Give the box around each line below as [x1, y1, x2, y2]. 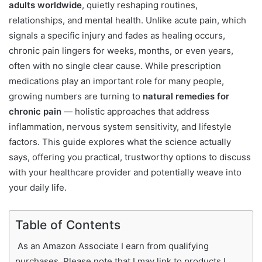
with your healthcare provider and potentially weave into [9, 167, 242, 178]
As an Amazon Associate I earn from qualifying [15, 240, 209, 252]
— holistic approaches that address [61, 106, 209, 118]
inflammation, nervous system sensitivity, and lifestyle [9, 121, 232, 133]
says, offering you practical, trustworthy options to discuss [9, 151, 251, 163]
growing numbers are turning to [9, 91, 143, 102]
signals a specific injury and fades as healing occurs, [9, 30, 225, 42]
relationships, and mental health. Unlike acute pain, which [9, 15, 246, 26]
